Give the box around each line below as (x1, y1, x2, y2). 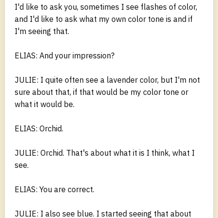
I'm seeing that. (15, 26, 69, 36)
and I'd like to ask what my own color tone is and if (15, 14, 193, 24)
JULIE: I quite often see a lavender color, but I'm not (15, 74, 200, 85)
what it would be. (15, 99, 74, 109)
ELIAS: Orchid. (15, 123, 63, 133)
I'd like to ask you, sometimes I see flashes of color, (15, 1, 197, 12)
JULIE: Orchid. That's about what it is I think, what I (15, 147, 195, 158)
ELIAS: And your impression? (15, 50, 114, 60)
